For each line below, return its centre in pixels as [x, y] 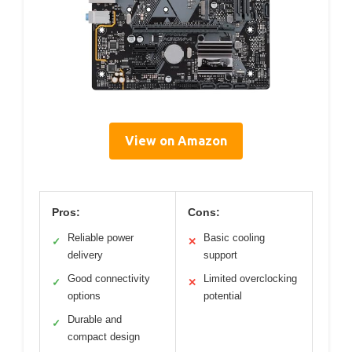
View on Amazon [176, 141]
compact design [104, 337]
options [84, 296]
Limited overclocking [250, 279]
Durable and [95, 320]
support [220, 255]
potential [223, 296]
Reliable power [101, 238]
